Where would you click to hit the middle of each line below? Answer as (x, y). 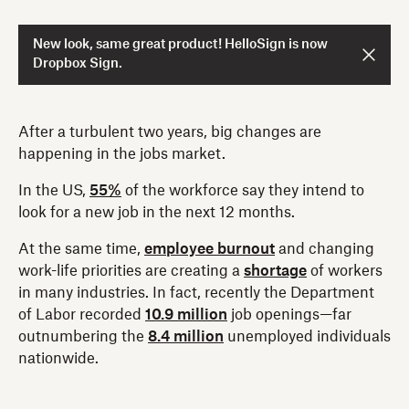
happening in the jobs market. (122, 154)
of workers (345, 271)
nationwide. (58, 358)
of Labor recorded (82, 315)
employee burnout (210, 249)
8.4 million (186, 336)
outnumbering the (83, 336)
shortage (275, 271)
